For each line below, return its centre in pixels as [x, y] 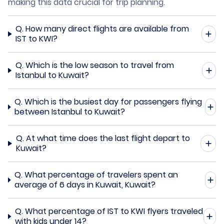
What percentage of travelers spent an [101, 174]
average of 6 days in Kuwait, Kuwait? [85, 184]
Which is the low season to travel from [99, 65]
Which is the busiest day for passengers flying [113, 101]
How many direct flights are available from [107, 28]
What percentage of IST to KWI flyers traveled [114, 211]
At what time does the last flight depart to [108, 138]
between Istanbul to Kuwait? [70, 111]
